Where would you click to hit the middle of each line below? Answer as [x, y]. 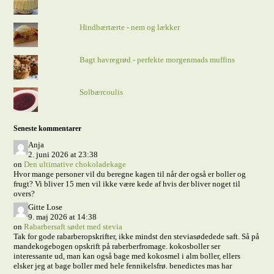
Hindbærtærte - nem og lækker [129, 27]
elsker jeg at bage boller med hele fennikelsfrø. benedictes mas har [123, 266]
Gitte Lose [46, 207]
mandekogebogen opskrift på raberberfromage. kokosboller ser [117, 246]
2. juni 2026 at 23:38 [63, 154]
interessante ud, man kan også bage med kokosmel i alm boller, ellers [127, 256]
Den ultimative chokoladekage [75, 164]
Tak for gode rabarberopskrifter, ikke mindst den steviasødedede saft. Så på [137, 236]
